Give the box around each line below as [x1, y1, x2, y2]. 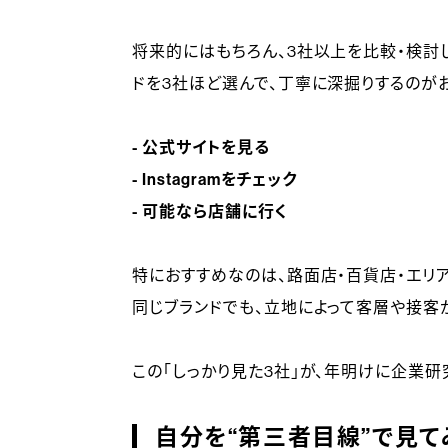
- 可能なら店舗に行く [132, 201, 288, 222]
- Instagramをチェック [132, 169, 298, 190]
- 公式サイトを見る [132, 137, 270, 158]
